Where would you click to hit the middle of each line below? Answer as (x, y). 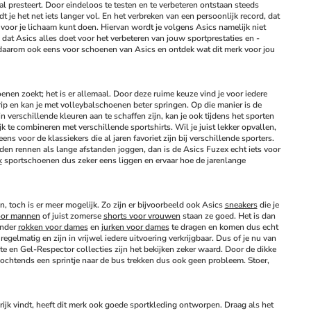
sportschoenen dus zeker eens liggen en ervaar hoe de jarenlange (124, 160)
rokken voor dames (53, 227)
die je (268, 205)
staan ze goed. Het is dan (228, 216)
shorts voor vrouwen (142, 216)
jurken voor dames (135, 227)
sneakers (241, 205)
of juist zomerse (72, 216)
